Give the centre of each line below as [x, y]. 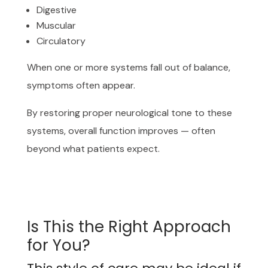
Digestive [56, 10]
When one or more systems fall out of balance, [128, 67]
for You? [58, 245]
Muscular [56, 25]
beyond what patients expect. [93, 148]
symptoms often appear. [81, 85]
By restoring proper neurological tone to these [129, 112]
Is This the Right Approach [129, 226]
